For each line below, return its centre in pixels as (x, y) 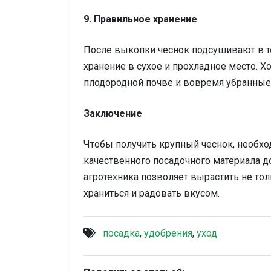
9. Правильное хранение (140, 19)
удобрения (168, 233)
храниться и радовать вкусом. (152, 194)
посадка (121, 233)
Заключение (113, 114)
